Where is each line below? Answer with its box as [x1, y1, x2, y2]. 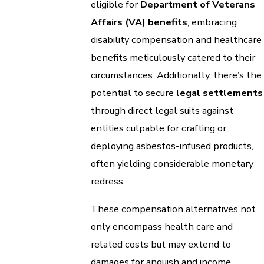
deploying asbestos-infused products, [91, 139, 253, 153]
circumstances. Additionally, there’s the [91, 68, 262, 82]
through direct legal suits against [91, 104, 233, 118]
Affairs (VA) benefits [91, 15, 187, 29]
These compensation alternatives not [91, 202, 256, 216]
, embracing [187, 15, 237, 29]
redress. [91, 174, 125, 189]
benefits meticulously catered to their [91, 51, 255, 65]
